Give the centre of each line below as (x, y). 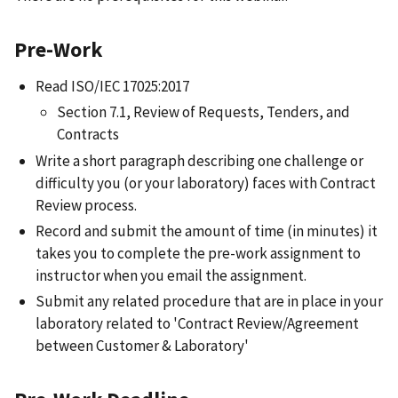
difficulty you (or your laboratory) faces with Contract (206, 183)
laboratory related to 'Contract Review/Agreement (197, 324)
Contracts (88, 135)
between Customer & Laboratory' (142, 346)
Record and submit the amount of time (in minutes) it (207, 231)
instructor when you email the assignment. (171, 275)
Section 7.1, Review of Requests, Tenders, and (203, 112)
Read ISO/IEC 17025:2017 (112, 87)
